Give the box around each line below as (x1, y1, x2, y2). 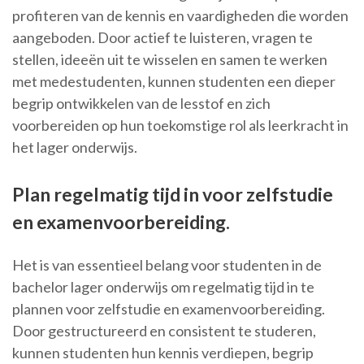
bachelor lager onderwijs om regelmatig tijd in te (12, 278, 314, 297)
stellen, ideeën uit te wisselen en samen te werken (12, 50, 327, 69)
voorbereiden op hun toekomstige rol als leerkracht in (12, 116, 349, 135)
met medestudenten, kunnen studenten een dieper (12, 72, 336, 91)
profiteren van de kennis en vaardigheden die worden (12, 6, 349, 25)
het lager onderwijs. (12, 138, 137, 157)
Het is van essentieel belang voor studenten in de (12, 256, 322, 275)
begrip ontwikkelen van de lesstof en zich (12, 94, 271, 113)
